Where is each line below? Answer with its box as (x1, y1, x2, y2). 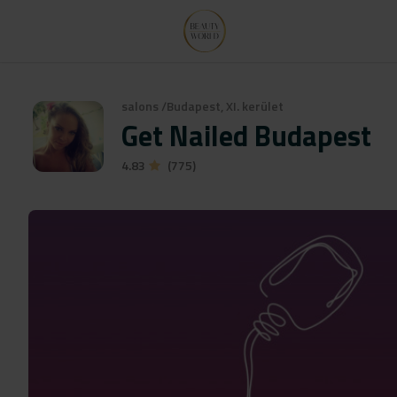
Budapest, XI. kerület (167, 97, 284, 115)
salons (121, 97, 159, 115)
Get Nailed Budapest (121, 114, 371, 157)
